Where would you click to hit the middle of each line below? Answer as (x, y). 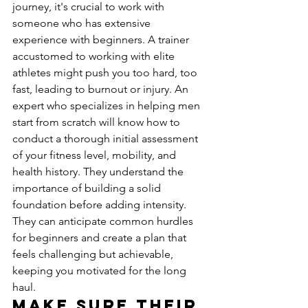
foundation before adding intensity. (101, 205)
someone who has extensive (83, 23)
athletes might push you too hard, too (106, 73)
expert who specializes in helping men (108, 106)
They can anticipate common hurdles (104, 221)
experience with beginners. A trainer (102, 40)
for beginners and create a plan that (101, 238)
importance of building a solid (88, 188)
